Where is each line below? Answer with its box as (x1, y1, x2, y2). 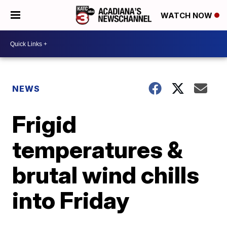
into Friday (12, 186, 130, 214)
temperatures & (12, 135, 183, 164)
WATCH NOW (161, 11, 214, 21)
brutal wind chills (12, 161, 200, 189)
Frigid (12, 110, 77, 138)
